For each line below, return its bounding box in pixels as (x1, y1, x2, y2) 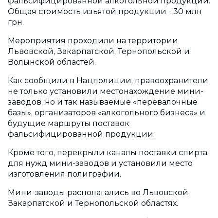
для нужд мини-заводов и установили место (8, 159, 193, 168)
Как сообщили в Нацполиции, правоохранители (8, 76, 208, 86)
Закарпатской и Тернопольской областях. (8, 199, 178, 208)
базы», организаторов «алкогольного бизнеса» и (8, 108, 205, 118)
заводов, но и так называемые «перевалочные (8, 97, 198, 107)
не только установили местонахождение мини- (8, 87, 203, 96)
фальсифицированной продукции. (8, 129, 155, 139)
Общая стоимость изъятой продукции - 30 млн (8, 7, 202, 17)
